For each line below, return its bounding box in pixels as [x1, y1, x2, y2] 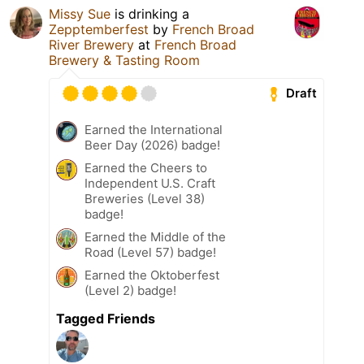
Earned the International [84, 121, 223, 137]
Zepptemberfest [49, 20, 149, 37]
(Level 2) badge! [84, 282, 176, 298]
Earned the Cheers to [84, 159, 207, 175]
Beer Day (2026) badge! [84, 136, 220, 153]
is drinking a [110, 5, 189, 22]
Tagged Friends [56, 310, 155, 327]
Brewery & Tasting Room [49, 51, 200, 68]
